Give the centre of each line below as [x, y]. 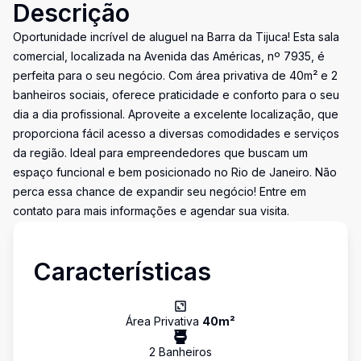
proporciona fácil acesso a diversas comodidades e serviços [176, 133]
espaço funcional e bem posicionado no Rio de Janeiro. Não [175, 172]
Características [122, 272]
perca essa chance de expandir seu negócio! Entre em [160, 191]
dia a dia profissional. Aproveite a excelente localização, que [176, 114]
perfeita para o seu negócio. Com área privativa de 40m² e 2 [175, 75]
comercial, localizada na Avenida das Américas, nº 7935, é [169, 56]
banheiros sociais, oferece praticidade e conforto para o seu [176, 95]
